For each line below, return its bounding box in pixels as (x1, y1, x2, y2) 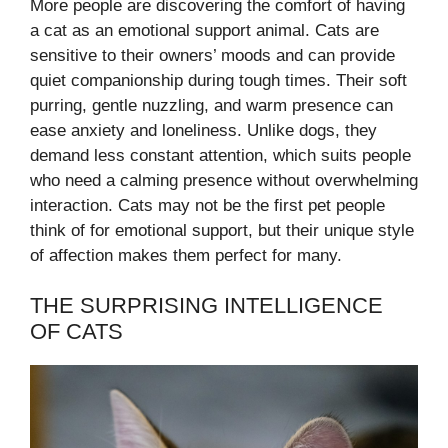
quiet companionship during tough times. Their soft (30, 70, 407, 90)
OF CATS (30, 319, 123, 345)
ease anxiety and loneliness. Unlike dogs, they (30, 120, 377, 140)
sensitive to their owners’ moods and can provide (30, 45, 395, 65)
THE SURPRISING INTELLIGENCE (30, 293, 383, 319)
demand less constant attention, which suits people (30, 145, 411, 165)
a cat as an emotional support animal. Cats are (30, 20, 379, 40)
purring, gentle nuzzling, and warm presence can (30, 95, 393, 115)
